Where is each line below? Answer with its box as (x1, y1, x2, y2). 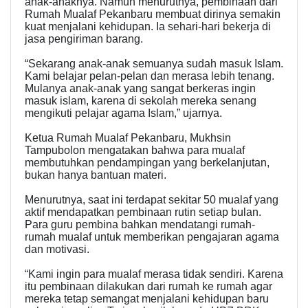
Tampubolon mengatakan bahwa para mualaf (25, 144, 245, 156)
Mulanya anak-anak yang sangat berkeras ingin (25, 82, 256, 94)
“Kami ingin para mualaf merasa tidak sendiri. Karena (25, 267, 283, 280)
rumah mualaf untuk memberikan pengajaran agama (25, 230, 279, 243)
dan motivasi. (25, 243, 89, 255)
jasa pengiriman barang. (25, 32, 143, 45)
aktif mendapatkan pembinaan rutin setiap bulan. (25, 206, 261, 218)
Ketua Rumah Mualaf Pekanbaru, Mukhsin (25, 131, 231, 144)
